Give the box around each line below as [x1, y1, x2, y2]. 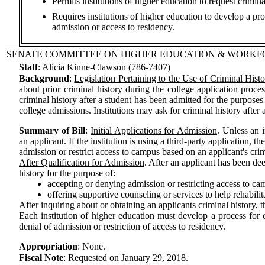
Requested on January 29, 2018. [68, 253, 188, 263]
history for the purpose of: [19, 168, 115, 178]
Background [19, 73, 69, 83]
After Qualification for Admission [19, 157, 144, 167]
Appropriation [19, 241, 77, 251]
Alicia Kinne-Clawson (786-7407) [42, 62, 170, 72]
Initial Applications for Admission [90, 125, 217, 135]
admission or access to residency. [52, 22, 174, 32]
